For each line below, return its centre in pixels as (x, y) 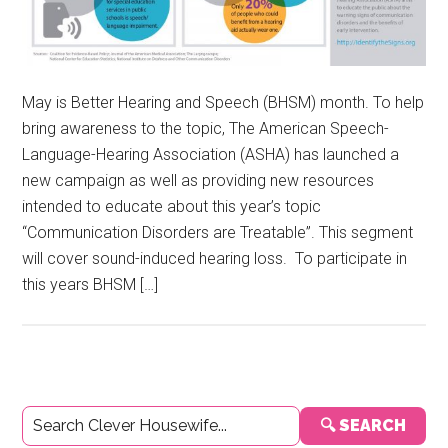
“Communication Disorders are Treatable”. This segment (218, 233)
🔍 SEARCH (362, 426)
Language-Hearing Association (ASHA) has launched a (211, 155)
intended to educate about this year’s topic (172, 207)
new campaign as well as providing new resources (198, 181)
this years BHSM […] (90, 285)
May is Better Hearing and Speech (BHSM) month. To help (223, 103)
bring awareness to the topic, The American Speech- (206, 129)
